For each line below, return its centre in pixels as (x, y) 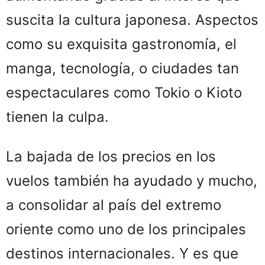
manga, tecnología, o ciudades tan (122, 69)
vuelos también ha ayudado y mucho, (132, 181)
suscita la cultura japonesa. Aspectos (132, 20)
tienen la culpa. (57, 117)
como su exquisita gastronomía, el (121, 44)
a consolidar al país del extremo (114, 205)
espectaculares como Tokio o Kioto (124, 93)
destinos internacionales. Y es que (122, 254)
